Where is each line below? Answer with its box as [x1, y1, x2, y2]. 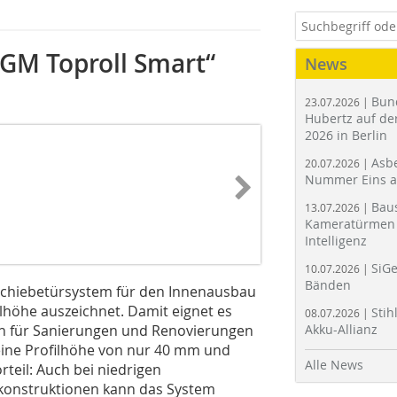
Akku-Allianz [305, 321, 378, 338]
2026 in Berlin [305, 127, 387, 144]
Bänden [305, 276, 351, 293]
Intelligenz [305, 232, 367, 249]
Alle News [305, 356, 363, 373]
